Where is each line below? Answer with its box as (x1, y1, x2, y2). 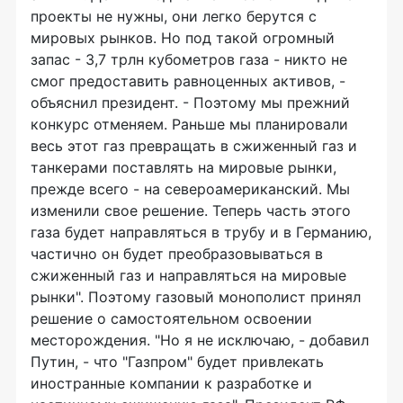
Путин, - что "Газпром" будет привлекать (31, 353, 324, 371)
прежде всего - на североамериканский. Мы (31, 180, 350, 198)
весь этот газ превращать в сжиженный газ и (31, 137, 357, 155)
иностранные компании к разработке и (31, 374, 312, 392)
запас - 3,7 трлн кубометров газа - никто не (31, 50, 347, 68)
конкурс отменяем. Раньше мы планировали (31, 115, 348, 133)
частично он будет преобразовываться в (31, 245, 323, 263)
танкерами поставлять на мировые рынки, (31, 158, 336, 176)
